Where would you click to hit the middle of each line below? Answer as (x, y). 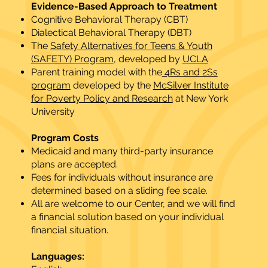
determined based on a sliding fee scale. (119, 191)
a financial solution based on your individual (127, 217)
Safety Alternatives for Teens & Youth (131, 46)
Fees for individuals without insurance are (122, 178)
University (53, 112)
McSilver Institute (191, 86)
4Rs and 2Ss (190, 72)
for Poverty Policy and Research (102, 99)
